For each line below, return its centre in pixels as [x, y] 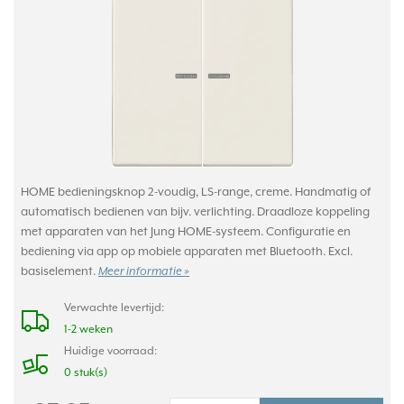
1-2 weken [88, 329]
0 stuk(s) [86, 372]
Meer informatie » [144, 272]
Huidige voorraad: [110, 351]
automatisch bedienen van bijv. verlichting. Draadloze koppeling [195, 211]
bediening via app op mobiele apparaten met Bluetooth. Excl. [187, 251]
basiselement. [60, 271]
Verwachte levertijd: [114, 308]
